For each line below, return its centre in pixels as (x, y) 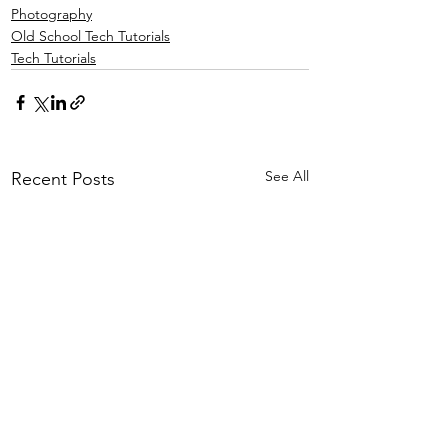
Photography (51, 13)
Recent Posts (63, 178)
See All (287, 175)
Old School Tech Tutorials (90, 35)
